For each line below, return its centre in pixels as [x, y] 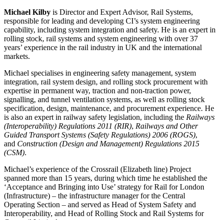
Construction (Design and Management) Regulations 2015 [108, 143]
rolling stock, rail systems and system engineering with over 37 [101, 38]
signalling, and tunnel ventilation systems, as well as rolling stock [104, 99]
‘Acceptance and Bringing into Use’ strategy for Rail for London [104, 187]
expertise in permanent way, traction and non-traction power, [97, 90]
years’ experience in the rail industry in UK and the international [103, 47]
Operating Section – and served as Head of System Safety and [100, 204]
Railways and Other [167, 126]
